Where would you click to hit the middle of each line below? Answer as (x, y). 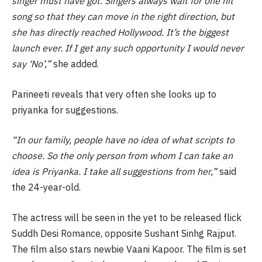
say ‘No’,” (31, 64)
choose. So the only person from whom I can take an (122, 156)
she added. (75, 64)
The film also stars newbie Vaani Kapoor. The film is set (129, 249)
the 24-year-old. (46, 187)
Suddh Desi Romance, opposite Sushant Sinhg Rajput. (124, 233)
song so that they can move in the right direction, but (123, 17)
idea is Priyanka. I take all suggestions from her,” (114, 172)
